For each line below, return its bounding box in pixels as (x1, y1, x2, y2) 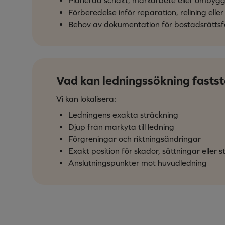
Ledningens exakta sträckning (68, 109, 178, 119)
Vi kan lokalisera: (56, 94, 116, 103)
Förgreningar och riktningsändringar (68, 134, 201, 143)
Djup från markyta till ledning (68, 122, 174, 131)
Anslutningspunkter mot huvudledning (68, 158, 207, 167)
